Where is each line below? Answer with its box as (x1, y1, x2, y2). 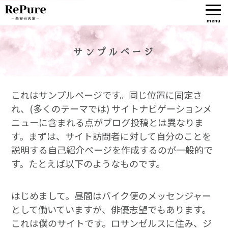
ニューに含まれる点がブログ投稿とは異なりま (11, 115, 204, 129)
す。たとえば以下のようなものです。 (11, 156, 165, 170)
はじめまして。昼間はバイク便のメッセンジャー (11, 188, 212, 202)
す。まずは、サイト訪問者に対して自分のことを (11, 129, 212, 142)
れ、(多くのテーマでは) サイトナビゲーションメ (11, 101, 212, 115)
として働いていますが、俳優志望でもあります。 (11, 202, 211, 216)
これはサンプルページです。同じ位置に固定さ (11, 88, 203, 101)
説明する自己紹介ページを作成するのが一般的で (11, 142, 213, 156)
